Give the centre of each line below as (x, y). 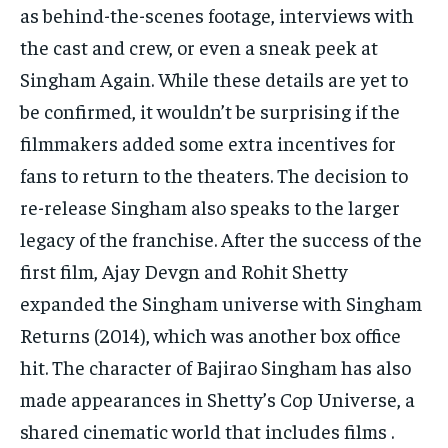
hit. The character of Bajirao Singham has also (215, 367)
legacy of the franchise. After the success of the (221, 239)
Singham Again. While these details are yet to (214, 79)
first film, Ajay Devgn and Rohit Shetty (184, 271)
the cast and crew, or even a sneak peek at (199, 47)
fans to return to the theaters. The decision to (214, 175)
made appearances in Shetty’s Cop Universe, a (217, 399)
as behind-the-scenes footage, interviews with (217, 15)
